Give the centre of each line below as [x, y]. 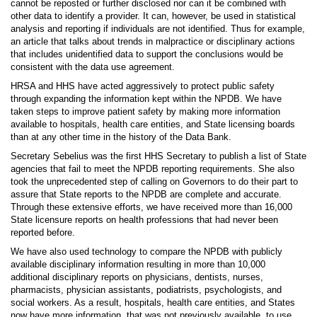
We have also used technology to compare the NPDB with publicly [146, 252]
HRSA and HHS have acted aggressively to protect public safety [143, 86]
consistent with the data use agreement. [93, 67]
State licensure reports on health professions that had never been [144, 220]
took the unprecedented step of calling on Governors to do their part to [154, 182]
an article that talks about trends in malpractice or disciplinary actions [153, 42]
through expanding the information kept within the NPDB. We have [146, 99]
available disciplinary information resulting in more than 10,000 [138, 265]
